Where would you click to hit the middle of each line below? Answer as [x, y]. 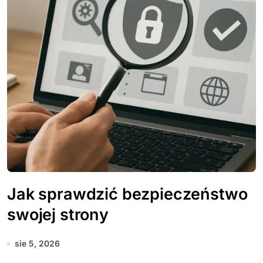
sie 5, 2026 [37, 243]
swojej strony [58, 215]
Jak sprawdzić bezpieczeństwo [127, 194]
